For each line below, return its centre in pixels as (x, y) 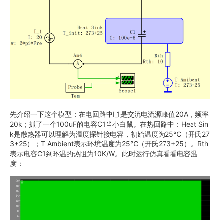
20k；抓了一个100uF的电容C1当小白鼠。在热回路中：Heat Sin (109, 124)
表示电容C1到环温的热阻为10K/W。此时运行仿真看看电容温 (104, 153)
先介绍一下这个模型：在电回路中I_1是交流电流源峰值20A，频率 (109, 114)
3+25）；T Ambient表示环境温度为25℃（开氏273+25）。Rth (109, 143)
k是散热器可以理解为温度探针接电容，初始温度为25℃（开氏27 (110, 134)
